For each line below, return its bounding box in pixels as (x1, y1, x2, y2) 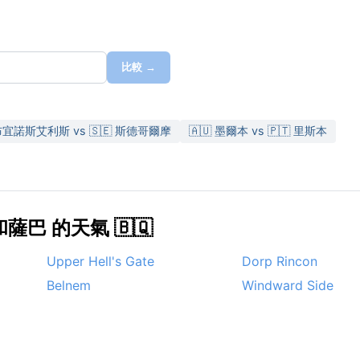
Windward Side (242, 277, 333, 294)
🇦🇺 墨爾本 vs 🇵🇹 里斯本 (189, 124, 327, 138)
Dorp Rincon (242, 253, 317, 270)
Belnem (47, 277, 91, 294)
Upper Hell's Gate (47, 253, 154, 270)
